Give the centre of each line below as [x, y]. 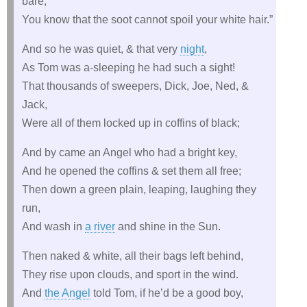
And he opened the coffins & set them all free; [132, 171]
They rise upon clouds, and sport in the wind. [130, 274]
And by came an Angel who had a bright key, [130, 152]
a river [100, 226]
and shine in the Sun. [168, 226]
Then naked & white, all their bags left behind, [133, 256]
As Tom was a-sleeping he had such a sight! [128, 67]
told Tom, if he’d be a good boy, [167, 293]
